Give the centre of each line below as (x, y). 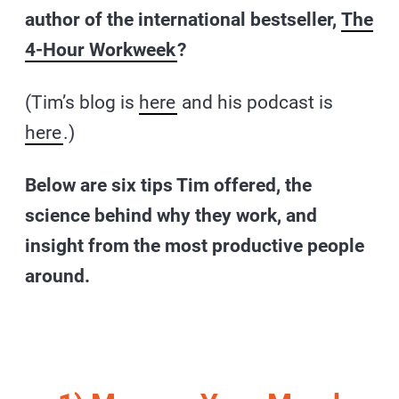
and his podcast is (256, 102)
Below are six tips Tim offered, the (169, 185)
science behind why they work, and (171, 215)
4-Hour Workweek (101, 49)
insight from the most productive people (195, 245)
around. (58, 276)
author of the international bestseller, (183, 19)
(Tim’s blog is (82, 102)
